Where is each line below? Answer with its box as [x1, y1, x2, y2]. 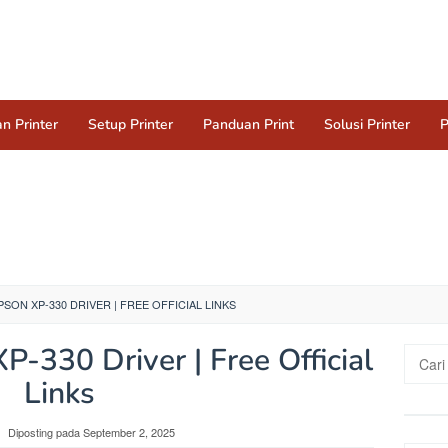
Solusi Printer [324, 115, 410, 134]
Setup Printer [88, 115, 173, 134]
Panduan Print [203, 115, 294, 134]
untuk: [403, 366, 442, 386]
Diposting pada [7, 424, 83, 440]
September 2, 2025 [82, 424, 175, 440]
